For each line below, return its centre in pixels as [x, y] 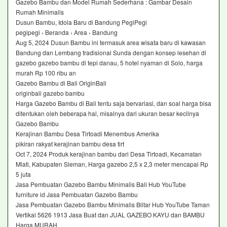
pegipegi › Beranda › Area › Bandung [67, 32]
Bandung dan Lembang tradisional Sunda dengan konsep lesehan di [111, 52]
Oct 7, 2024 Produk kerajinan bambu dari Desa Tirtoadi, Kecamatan [109, 154]
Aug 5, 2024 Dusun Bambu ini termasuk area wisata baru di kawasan [111, 42]
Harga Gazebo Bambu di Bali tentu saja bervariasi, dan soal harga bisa [113, 103]
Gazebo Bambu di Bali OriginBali [61, 83]
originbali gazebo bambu [51, 93]
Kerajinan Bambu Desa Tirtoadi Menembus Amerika [88, 133]
